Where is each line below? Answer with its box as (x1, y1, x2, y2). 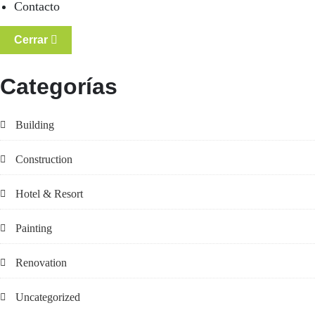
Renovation (15, 256, 67, 269)
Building (15, 118, 54, 131)
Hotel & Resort (15, 187, 83, 200)
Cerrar (14, 33, 48, 46)
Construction (15, 153, 72, 165)
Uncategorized (15, 290, 80, 303)
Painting (15, 221, 52, 234)
